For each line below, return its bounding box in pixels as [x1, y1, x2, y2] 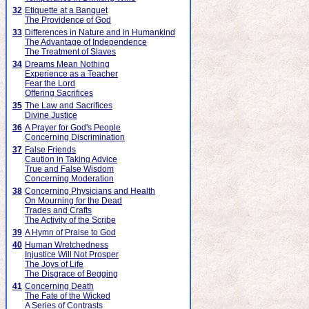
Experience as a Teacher [25, 69, 118, 79]
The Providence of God [25, 15, 111, 25]
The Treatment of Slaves [25, 47, 116, 57]
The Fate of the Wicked [25, 291, 110, 301]
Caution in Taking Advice [25, 154, 117, 164]
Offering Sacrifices [25, 88, 93, 98]
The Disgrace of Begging [25, 269, 118, 279]
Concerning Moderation [25, 174, 114, 183]
